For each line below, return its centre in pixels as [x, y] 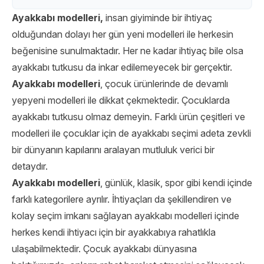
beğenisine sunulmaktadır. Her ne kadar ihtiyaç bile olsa [128, 51]
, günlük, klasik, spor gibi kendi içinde [176, 183]
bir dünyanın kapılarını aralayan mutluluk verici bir [113, 150]
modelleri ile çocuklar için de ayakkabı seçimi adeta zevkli [131, 133]
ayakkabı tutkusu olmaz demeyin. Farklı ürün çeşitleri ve [128, 117]
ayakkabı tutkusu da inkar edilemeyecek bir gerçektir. [122, 67]
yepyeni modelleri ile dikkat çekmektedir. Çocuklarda [121, 100]
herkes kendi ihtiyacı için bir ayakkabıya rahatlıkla [114, 232]
